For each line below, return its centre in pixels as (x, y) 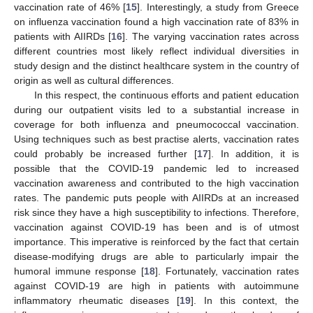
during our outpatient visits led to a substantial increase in (156, 110)
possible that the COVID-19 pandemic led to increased (156, 169)
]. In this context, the (245, 301)
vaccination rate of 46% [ (70, 7)
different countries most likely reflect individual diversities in (156, 51)
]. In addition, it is (254, 154)
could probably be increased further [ (105, 154)
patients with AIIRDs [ (63, 37)
